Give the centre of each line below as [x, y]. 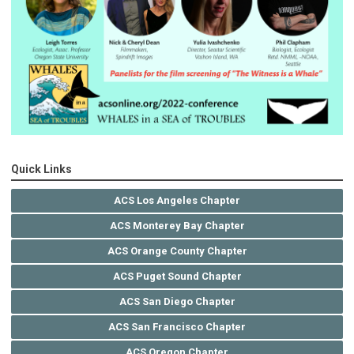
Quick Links [41, 169]
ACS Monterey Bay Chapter [177, 226]
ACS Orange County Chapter [177, 251]
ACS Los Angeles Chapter [177, 201]
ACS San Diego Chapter [177, 302]
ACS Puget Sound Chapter [177, 277]
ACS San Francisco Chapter [177, 327]
